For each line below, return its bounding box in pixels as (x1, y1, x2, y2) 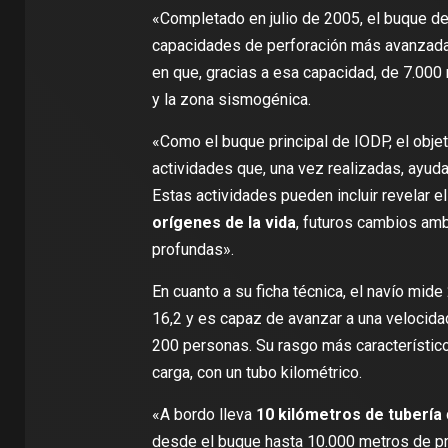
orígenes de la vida (151, 212, 296, 232)
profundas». (151, 239, 234, 259)
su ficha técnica (234, 281, 343, 301)
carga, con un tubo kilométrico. (151, 362, 362, 382)
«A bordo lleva (151, 404, 256, 424)
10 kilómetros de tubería (255, 404, 442, 424)
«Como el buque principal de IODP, (151, 131, 396, 151)
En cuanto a (151, 281, 235, 301)
